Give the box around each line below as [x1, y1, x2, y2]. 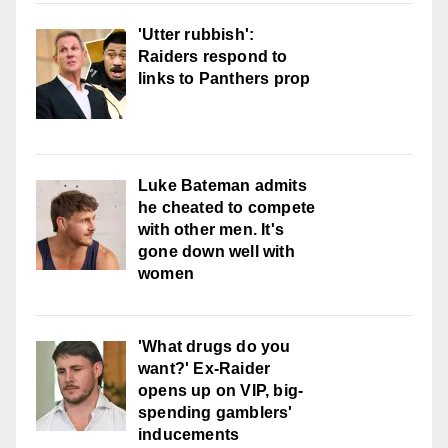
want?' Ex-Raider [138, 360, 271, 378]
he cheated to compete [138, 199, 316, 217]
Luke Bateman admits [138, 177, 307, 195]
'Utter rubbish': [138, 26, 255, 44]
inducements [138, 426, 240, 444]
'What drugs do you [138, 338, 291, 356]
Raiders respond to [138, 48, 288, 66]
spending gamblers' [138, 404, 293, 422]
